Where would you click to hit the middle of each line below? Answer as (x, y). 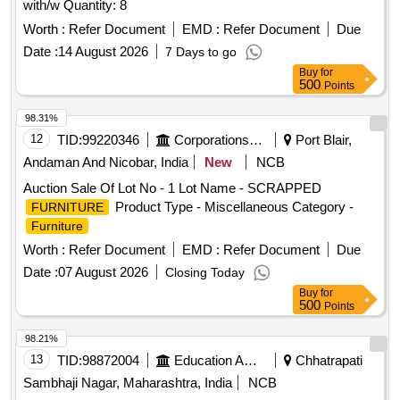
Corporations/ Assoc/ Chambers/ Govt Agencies (256, 140)
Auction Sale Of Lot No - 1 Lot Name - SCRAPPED (172, 188)
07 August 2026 (103, 272)
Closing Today (205, 273)
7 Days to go (201, 52)
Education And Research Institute (250, 361)
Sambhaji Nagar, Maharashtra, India (128, 383)
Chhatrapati (327, 361)
